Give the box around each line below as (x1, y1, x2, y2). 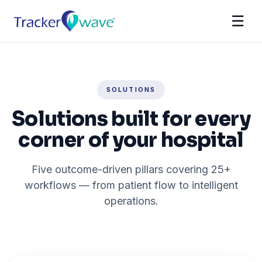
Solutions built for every (11, 106, 250, 132)
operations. (104, 195, 158, 207)
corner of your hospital (18, 127, 244, 153)
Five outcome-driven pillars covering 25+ (31, 163, 231, 175)
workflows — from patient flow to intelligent (24, 179, 238, 191)
